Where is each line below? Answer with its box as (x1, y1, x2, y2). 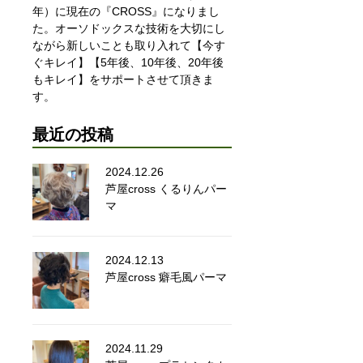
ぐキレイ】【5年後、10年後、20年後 (32, 55, 224, 69)
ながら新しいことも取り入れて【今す (32, 38, 225, 52)
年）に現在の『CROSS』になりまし (32, 4, 220, 18)
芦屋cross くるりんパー (105, 181, 227, 195)
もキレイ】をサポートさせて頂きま (32, 72, 214, 86)
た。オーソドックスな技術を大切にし (32, 21, 225, 35)
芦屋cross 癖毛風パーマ (105, 270, 227, 284)
